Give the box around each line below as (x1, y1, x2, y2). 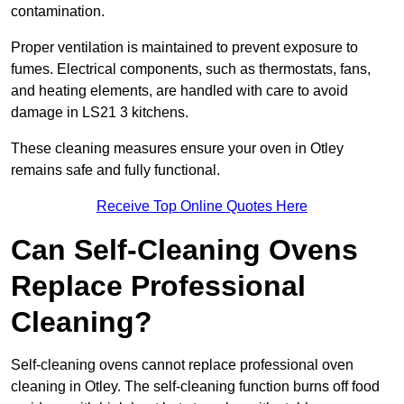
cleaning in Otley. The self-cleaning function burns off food (11, 379, 380, 395)
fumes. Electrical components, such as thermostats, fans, (11, 61, 371, 78)
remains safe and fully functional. (11, 162, 220, 179)
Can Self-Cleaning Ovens (11, 234, 358, 267)
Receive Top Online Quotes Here (96, 198, 308, 215)
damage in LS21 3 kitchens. (11, 105, 188, 121)
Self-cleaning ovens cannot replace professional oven (11, 357, 353, 373)
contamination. (11, 4, 105, 20)
